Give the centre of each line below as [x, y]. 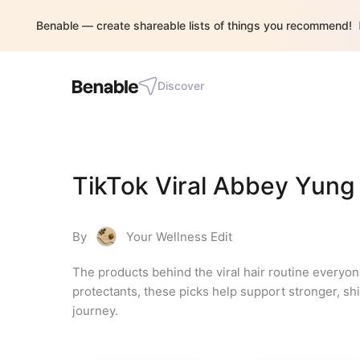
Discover [181, 86]
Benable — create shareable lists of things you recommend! [194, 25]
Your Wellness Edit [179, 237]
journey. [95, 311]
